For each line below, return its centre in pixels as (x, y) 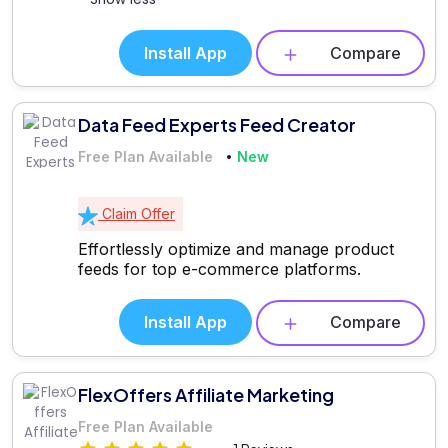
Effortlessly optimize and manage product (236, 249)
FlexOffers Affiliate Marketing (206, 394)
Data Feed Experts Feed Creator (217, 125)
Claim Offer (136, 214)
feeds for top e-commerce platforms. (219, 269)
